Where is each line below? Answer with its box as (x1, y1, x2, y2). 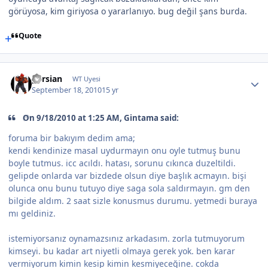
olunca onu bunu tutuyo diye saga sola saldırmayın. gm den (8, 182, 250, 194)
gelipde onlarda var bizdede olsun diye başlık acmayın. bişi (8, 170, 246, 182)
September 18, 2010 (32, 84, 102, 95)
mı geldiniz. (8, 208, 56, 220)
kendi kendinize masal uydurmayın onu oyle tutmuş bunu (8, 145, 240, 157)
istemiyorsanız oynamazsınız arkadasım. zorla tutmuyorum (8, 233, 245, 245)
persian (32, 73, 63, 85)
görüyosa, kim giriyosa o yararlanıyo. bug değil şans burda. (8, 5, 247, 17)
